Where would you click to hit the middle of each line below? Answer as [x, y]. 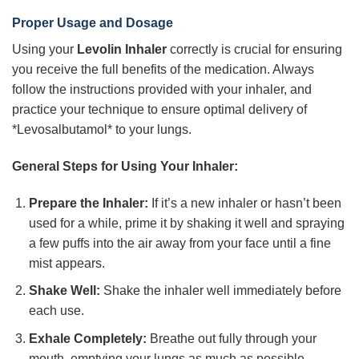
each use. [56, 311]
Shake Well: [64, 291]
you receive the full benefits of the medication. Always [163, 70]
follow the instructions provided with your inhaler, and [162, 90]
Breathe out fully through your [231, 338]
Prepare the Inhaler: [88, 203]
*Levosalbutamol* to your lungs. [102, 130]
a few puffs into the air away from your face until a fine [179, 243]
